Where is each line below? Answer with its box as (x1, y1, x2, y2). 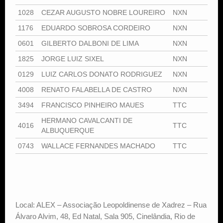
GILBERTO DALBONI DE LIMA (41, 39, 139, 47)
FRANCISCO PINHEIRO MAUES (41, 101, 144, 109)
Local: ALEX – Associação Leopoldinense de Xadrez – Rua (15, 200, 207, 209)
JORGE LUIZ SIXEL (41, 54, 104, 63)
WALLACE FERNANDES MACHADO (41, 141, 155, 150)
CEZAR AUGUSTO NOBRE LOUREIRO (41, 8, 165, 16)
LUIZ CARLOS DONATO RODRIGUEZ (41, 70, 162, 78)
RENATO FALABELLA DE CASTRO (41, 85, 152, 94)
